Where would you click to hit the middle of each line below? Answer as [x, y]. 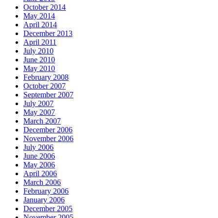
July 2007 [38, 104]
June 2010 [39, 60]
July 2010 [38, 51]
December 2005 [48, 209]
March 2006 [42, 182]
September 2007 [48, 95]
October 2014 [45, 7]
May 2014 [39, 16]
